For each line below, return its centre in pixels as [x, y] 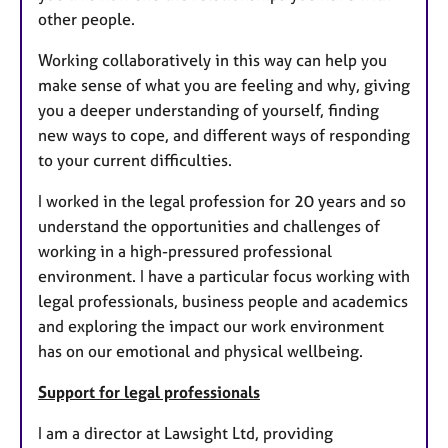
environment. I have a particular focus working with [224, 276]
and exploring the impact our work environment [211, 326]
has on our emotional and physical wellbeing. [200, 351]
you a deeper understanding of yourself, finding [208, 110]
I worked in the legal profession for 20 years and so [222, 201]
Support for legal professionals [149, 392]
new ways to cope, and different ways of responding [224, 135]
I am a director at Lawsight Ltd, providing [185, 433]
